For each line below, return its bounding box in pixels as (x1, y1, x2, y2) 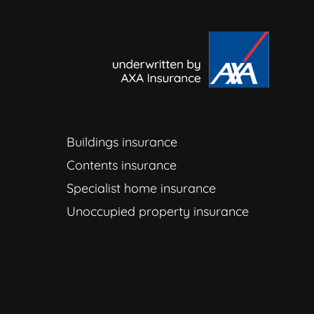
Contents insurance (67, 156, 177, 173)
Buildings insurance (67, 133, 177, 150)
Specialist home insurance (67, 179, 216, 196)
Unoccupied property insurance (67, 203, 249, 219)
